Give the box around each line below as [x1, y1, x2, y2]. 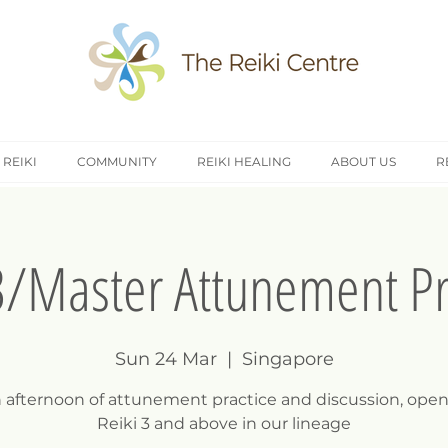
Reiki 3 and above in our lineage [97, 413, 351, 433]
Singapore [241, 347, 334, 370]
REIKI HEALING [197, 153, 291, 169]
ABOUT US [331, 153, 396, 169]
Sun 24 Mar [114, 347, 217, 370]
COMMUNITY [77, 153, 157, 169]
